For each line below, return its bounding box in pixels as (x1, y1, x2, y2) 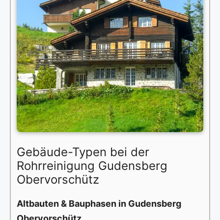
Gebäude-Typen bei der (17, 145, 149, 160)
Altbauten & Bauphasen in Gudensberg (17, 198, 181, 209)
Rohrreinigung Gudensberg (17, 159, 167, 173)
